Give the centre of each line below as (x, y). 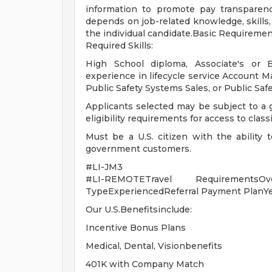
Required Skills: (119, 46)
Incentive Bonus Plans (136, 228)
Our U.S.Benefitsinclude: (139, 209)
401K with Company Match (145, 264)
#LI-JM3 (104, 167)
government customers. (138, 149)
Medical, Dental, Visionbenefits (154, 246)
